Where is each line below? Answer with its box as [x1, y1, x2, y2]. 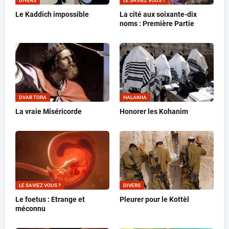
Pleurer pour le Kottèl [120, 195, 189, 204]
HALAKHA [123, 95, 147, 101]
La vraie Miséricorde [15, 107, 82, 116]
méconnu [15, 204, 45, 213]
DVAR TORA [19, 95, 47, 101]
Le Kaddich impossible [15, 10, 89, 19]
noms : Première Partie [120, 19, 194, 28]
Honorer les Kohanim [120, 107, 188, 116]
